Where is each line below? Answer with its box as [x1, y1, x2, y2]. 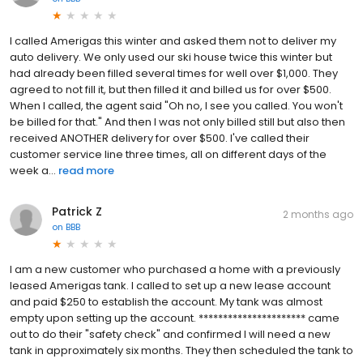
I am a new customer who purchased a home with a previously [10, 261, 340, 277]
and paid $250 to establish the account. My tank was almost [10, 293, 322, 310]
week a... [10, 162, 56, 178]
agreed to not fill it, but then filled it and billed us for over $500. [10, 81, 331, 97]
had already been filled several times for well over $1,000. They [10, 65, 338, 81]
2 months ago [283, 207, 353, 221]
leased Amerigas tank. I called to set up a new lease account [10, 277, 331, 293]
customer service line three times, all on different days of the [10, 146, 327, 162]
